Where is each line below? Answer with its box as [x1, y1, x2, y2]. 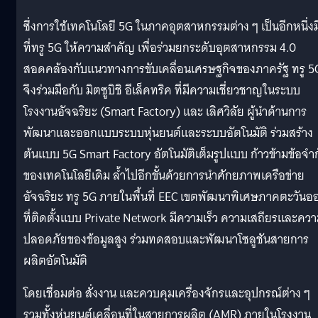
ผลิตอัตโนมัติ [23, 250, 87, 271]
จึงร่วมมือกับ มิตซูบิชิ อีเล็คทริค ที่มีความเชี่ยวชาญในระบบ [23, 79, 300, 101]
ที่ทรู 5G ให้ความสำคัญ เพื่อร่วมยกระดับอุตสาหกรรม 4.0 [23, 37, 296, 58]
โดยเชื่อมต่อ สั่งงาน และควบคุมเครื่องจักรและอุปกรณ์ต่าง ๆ [23, 283, 310, 304]
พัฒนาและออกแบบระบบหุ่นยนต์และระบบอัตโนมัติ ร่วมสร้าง [23, 122, 313, 143]
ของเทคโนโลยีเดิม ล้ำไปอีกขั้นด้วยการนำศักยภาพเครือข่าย [23, 165, 305, 186]
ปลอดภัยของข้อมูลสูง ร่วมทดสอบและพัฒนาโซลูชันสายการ [23, 229, 309, 250]
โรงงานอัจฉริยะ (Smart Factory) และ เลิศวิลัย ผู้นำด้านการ [23, 101, 307, 122]
